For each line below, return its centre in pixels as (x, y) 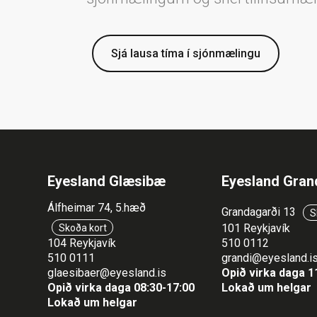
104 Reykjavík (82, 243)
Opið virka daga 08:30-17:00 (121, 288)
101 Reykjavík (256, 229)
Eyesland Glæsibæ (107, 181)
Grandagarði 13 (260, 212)
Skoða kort (82, 227)
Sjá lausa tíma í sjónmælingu (186, 54)
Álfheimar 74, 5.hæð (97, 208)
